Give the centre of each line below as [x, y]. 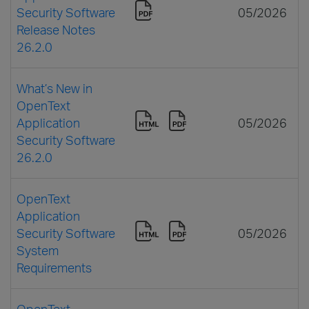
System [38, 250]
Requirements [54, 267]
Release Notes [56, 29]
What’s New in [54, 88]
